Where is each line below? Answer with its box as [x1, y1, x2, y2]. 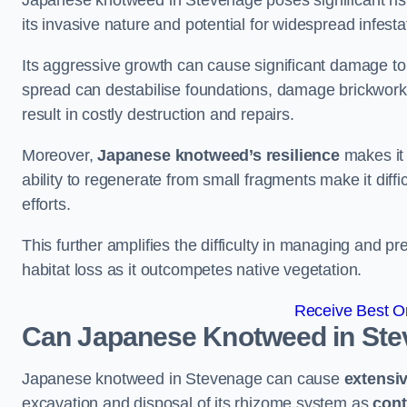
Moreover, [22, 146, 98, 165]
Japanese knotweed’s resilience [97, 146, 340, 165]
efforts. [22, 195, 75, 214]
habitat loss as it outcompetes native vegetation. [22, 261, 362, 280]
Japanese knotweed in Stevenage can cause [22, 370, 344, 389]
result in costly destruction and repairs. [22, 105, 294, 124]
